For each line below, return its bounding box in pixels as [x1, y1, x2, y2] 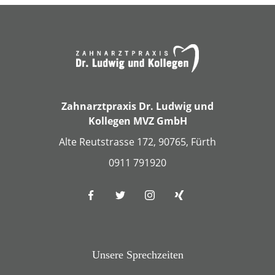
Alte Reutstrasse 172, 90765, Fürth [59, 135, 216, 149]
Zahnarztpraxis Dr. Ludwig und [61, 99, 214, 114]
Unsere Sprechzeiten [91, 249, 184, 261]
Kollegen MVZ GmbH [88, 114, 187, 128]
